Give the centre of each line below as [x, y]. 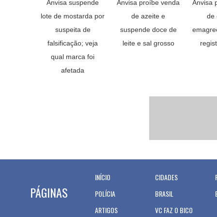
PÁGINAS [49, 192]
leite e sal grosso [148, 43]
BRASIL [164, 194]
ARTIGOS [106, 210]
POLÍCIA [105, 194]
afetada [73, 70]
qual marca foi [73, 57]
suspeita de [73, 30]
